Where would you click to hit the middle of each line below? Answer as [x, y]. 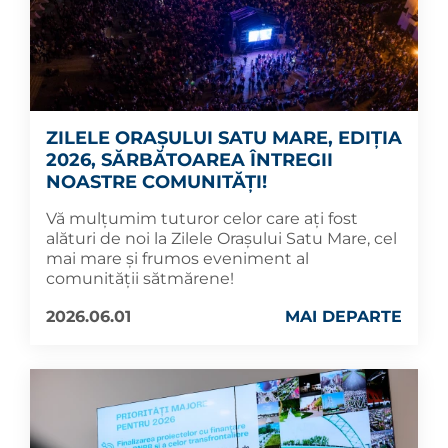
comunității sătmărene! [140, 279]
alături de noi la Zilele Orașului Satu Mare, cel [221, 239]
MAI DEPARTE [343, 317]
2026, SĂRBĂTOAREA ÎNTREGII [189, 160]
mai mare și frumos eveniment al [177, 259]
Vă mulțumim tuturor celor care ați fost [202, 219]
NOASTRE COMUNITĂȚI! [156, 182]
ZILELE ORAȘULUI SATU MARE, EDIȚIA [224, 138]
